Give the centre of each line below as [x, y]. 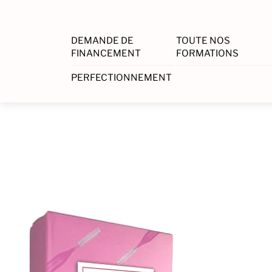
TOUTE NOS [203, 40]
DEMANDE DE [102, 40]
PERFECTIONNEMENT [121, 77]
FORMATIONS [207, 53]
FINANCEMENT [106, 53]
